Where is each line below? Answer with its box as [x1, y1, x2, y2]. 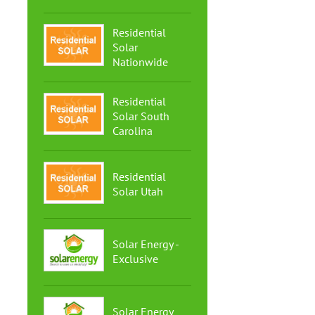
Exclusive [112, 252, 158, 266]
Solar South [112, 109, 169, 123]
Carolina [112, 124, 153, 138]
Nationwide [112, 55, 168, 69]
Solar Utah [112, 184, 163, 198]
